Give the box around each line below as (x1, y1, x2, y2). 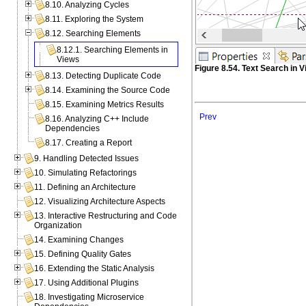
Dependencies (45, 124, 100, 134)
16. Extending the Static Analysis (34, 264, 155, 274)
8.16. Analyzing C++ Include (45, 114, 150, 124)
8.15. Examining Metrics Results (45, 100, 165, 110)
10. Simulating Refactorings (34, 168, 137, 178)
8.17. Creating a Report (45, 138, 133, 148)
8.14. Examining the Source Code (45, 85, 171, 96)
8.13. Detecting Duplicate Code (45, 71, 162, 81)
